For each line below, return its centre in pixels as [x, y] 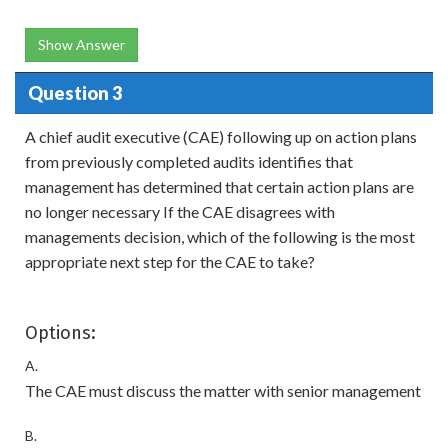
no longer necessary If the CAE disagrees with [180, 211]
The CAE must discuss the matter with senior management [223, 390]
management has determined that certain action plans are [219, 186]
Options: [60, 333]
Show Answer [81, 44]
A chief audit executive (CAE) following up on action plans [221, 136]
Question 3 [74, 92]
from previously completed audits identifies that [189, 161]
